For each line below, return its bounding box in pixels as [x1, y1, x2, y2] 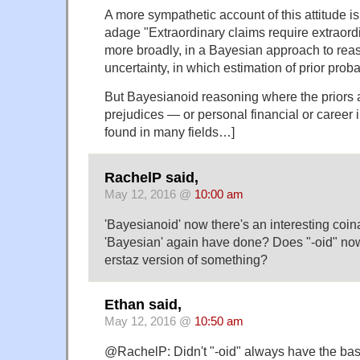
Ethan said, [104, 297, 182, 313]
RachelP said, [104, 169, 198, 186]
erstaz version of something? [104, 252, 268, 267]
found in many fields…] [104, 125, 235, 140]
